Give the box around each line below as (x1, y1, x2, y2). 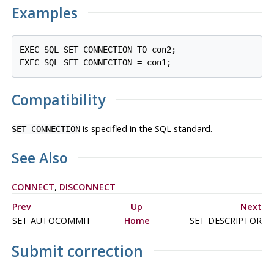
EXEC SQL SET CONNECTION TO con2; (20, 45, 177, 55)
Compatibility (11, 90, 105, 110)
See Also (11, 148, 68, 168)
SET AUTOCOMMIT (12, 214, 94, 226)
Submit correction (11, 241, 143, 262)
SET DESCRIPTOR (187, 214, 262, 226)
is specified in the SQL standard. (80, 123, 212, 135)
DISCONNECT (59, 181, 116, 193)
